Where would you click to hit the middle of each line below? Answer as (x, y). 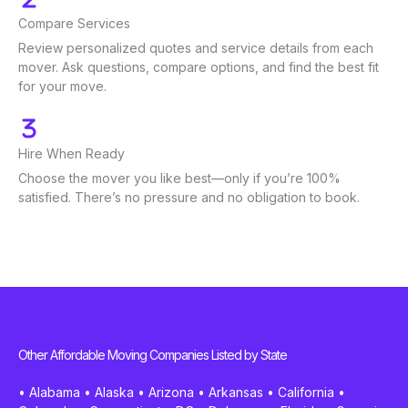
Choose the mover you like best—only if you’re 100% (179, 178)
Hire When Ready (71, 153)
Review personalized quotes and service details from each (196, 47)
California (306, 392)
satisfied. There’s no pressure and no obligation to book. (189, 197)
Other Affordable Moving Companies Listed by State (153, 354)
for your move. (62, 86)
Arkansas (236, 392)
